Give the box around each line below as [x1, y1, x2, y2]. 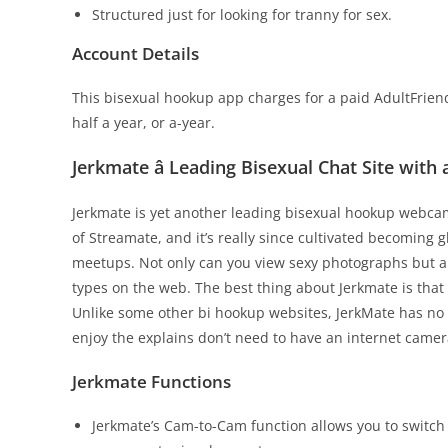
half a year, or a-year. [72, 113, 215, 132]
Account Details [72, 42, 199, 65]
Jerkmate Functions [72, 370, 231, 393]
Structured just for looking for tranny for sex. [92, 5, 392, 24]
